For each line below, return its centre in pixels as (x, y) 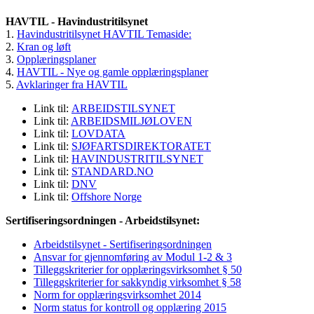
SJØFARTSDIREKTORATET (141, 146)
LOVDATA (98, 134)
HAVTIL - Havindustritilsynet (77, 22)
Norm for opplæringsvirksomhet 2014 (117, 295)
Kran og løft (44, 47)
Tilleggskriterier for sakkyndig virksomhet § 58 (137, 282)
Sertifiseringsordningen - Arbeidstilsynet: (103, 221)
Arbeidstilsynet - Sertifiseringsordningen (123, 245)
